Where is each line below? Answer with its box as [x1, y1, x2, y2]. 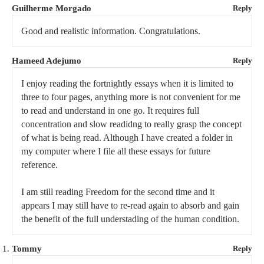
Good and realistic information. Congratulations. [21, 26, 200, 37]
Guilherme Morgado [12, 4, 91, 14]
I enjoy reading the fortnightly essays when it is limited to [21, 78, 233, 89]
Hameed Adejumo [12, 56, 81, 66]
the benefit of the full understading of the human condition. [21, 214, 239, 225]
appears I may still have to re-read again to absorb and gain [21, 200, 239, 211]
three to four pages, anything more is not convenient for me [21, 92, 240, 103]
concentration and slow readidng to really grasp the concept [21, 119, 242, 130]
